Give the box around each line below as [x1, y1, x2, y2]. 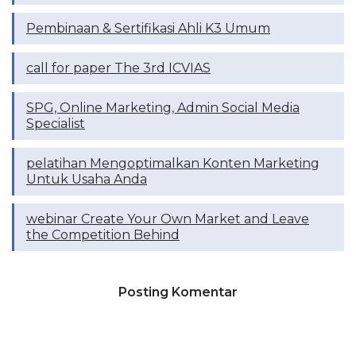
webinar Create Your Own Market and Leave [26, 211, 309, 226]
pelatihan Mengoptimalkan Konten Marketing [26, 155, 319, 171]
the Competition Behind [26, 226, 180, 242]
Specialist [26, 115, 85, 131]
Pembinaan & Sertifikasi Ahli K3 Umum [26, 20, 270, 36]
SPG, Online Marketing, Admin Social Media [26, 99, 300, 115]
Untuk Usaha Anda [26, 171, 147, 187]
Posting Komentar [118, 284, 238, 300]
